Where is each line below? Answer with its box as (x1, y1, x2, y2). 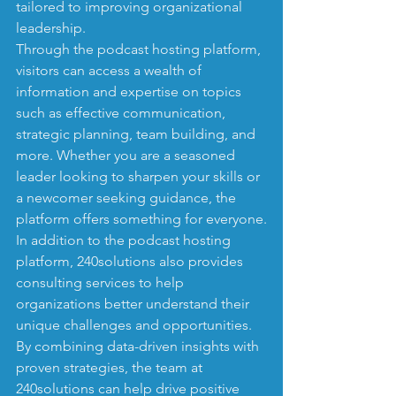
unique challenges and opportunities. (16, 316, 255, 333)
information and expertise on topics (16, 82, 245, 100)
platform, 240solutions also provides (16, 252, 247, 270)
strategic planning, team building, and (16, 125, 259, 142)
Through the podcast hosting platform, (16, 40, 264, 57)
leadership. (16, 19, 86, 36)
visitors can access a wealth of (16, 61, 205, 79)
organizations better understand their (16, 294, 253, 312)
